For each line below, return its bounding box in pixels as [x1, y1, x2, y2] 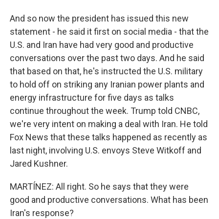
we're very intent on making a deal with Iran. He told [10, 119, 208, 129]
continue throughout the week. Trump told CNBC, [10, 106, 199, 116]
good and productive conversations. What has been [10, 195, 208, 205]
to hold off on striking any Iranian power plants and [10, 79, 204, 89]
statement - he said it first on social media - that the [10, 26, 209, 37]
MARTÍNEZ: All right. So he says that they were [10, 181, 189, 192]
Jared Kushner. [10, 158, 68, 169]
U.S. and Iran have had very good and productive [10, 40, 194, 50]
